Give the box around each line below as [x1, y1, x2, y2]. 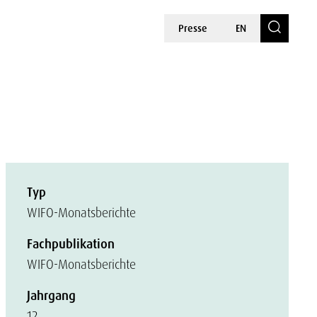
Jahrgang [27, 287, 76, 304]
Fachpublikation [27, 236, 115, 253]
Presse [178, 22, 207, 35]
